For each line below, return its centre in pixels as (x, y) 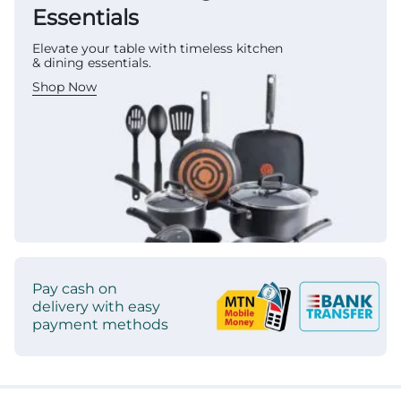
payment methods (100, 324)
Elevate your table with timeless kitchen (158, 48)
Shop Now (64, 87)
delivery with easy (96, 306)
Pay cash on (75, 288)
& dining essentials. (92, 63)
